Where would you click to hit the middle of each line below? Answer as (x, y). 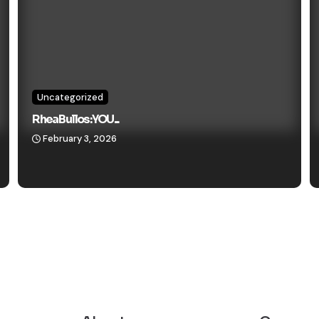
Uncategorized (70, 98)
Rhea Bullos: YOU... (75, 120)
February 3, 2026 (80, 139)
